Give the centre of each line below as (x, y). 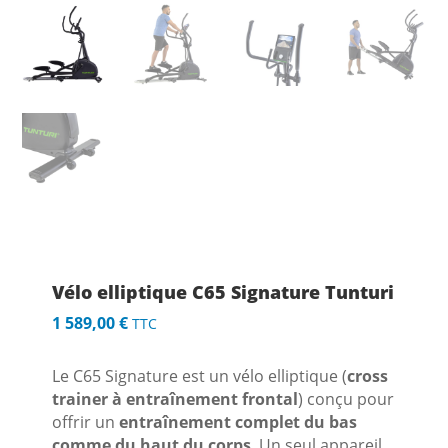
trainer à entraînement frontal (175, 398)
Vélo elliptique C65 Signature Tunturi (223, 291)
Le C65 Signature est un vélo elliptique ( (200, 375)
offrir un (86, 421)
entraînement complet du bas (238, 421)
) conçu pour (346, 398)
